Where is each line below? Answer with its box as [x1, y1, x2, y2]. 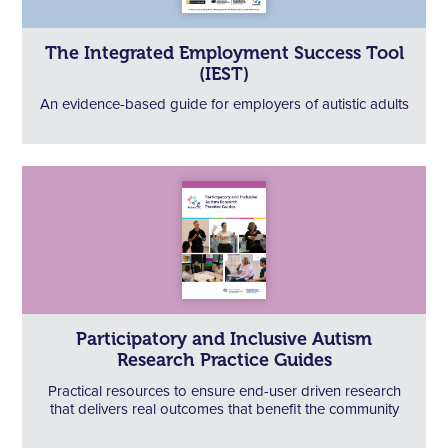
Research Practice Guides [116, 349, 332, 372]
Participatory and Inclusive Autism [76, 328, 372, 351]
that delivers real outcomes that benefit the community [49, 401, 399, 417]
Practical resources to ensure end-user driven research [47, 383, 401, 399]
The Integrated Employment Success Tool [44, 41, 404, 64]
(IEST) [199, 62, 249, 85]
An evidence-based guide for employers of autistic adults [39, 96, 409, 112]
